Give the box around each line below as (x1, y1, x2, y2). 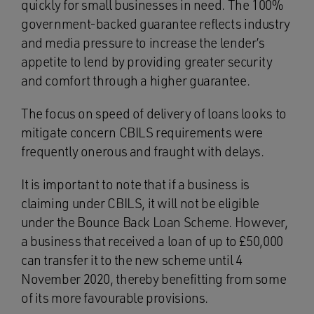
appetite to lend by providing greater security (21, 53, 273, 70)
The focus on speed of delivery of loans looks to (21, 105, 287, 122)
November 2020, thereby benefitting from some (21, 271, 287, 287)
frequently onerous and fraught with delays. (21, 143, 264, 160)
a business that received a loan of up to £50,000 (21, 233, 283, 250)
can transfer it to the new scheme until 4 (21, 252, 243, 268)
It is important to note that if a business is (21, 176, 250, 193)
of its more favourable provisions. (21, 289, 209, 306)
